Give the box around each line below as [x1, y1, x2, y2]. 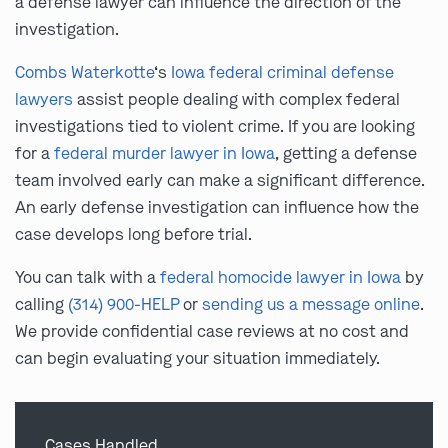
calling [15, 294, 68, 315]
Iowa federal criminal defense [171, 62, 394, 83]
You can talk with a [15, 267, 160, 288]
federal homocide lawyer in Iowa [160, 267, 401, 288]
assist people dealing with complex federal [73, 89, 400, 110]
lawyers [15, 89, 73, 110]
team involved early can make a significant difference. [15, 170, 425, 191]
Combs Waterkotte [15, 62, 154, 83]
